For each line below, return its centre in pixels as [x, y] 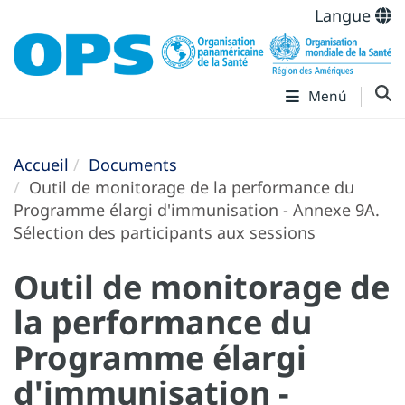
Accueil [41, 164]
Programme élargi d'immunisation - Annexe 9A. [197, 209]
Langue [345, 15]
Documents [133, 164]
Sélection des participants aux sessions [165, 232]
